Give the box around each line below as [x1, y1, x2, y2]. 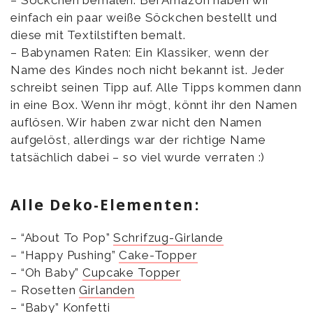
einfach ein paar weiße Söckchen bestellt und [10, 10, 277, 25]
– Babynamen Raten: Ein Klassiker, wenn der [10, 45, 270, 60]
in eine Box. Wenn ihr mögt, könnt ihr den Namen [10, 98, 298, 112]
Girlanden [79, 283, 136, 298]
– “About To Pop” [10, 231, 114, 245]
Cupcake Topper [82, 265, 182, 280]
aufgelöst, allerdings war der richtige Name [10, 133, 266, 147]
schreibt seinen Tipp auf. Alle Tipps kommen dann [10, 80, 302, 95]
